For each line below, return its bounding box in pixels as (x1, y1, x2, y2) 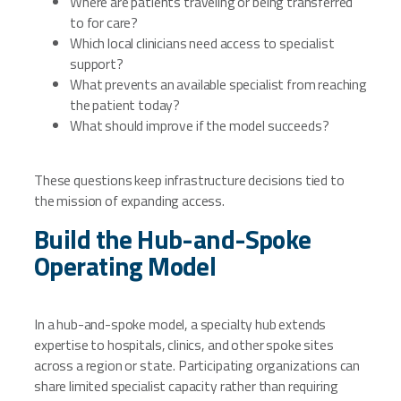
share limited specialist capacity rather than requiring (34, 374, 338, 397)
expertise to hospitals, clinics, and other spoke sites (34, 333, 334, 355)
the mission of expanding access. (34, 190, 225, 212)
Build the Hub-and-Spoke (34, 219, 311, 260)
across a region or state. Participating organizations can (34, 354, 361, 376)
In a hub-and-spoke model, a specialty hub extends (34, 312, 327, 335)
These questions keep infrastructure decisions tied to (34, 169, 345, 192)
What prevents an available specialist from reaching (70, 73, 367, 95)
